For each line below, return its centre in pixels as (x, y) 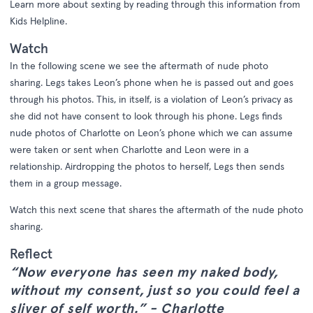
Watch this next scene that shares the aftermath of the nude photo (156, 210)
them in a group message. (66, 183)
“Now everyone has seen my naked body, (144, 272)
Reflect (31, 254)
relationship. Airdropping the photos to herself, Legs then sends (147, 166)
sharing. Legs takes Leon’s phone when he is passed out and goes (152, 82)
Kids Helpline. (38, 21)
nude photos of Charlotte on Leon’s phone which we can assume (151, 133)
